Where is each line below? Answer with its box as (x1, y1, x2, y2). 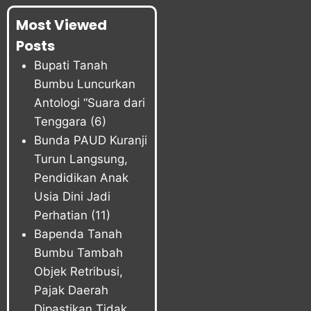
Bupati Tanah (33, 58, 108, 73)
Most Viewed (16, 15, 107, 35)
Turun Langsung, (33, 152, 128, 167)
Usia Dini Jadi (33, 190, 110, 204)
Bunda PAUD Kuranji (33, 133, 147, 148)
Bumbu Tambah (33, 246, 123, 260)
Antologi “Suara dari (33, 96, 145, 110)
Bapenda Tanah (33, 227, 122, 242)
